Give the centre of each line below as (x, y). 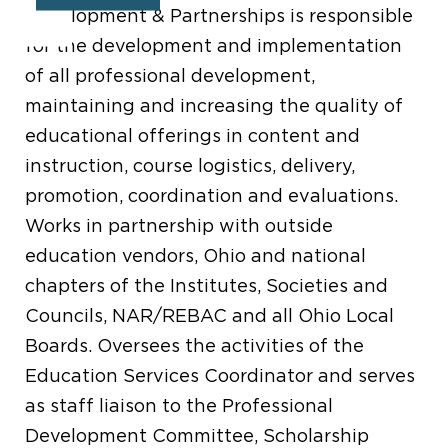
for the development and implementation (214, 46)
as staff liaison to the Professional (179, 406)
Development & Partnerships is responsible (219, 16)
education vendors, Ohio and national (196, 256)
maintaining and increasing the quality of (214, 106)
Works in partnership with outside (179, 226)
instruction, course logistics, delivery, (190, 166)
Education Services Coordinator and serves (220, 376)
